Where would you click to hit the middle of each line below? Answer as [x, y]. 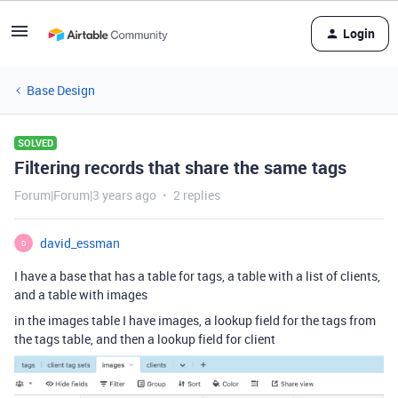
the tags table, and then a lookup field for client [145, 339]
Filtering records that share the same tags [180, 167]
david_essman [80, 243]
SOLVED [36, 143]
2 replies [197, 195]
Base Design [61, 90]
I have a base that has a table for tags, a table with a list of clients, [197, 276]
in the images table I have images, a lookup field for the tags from [195, 320]
